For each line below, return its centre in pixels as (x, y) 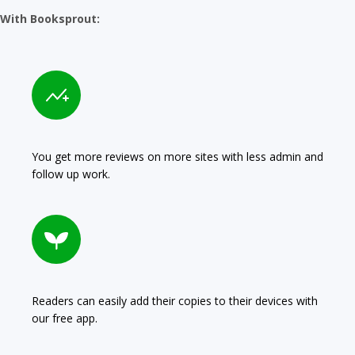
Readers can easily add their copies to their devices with (175, 301)
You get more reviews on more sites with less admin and (177, 157)
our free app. (65, 319)
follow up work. (71, 174)
